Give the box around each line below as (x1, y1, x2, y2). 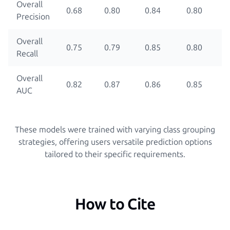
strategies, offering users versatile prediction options (18, 137, 212, 147)
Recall (16, 48, 38, 59)
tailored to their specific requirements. (45, 149, 185, 159)
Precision (16, 11, 50, 22)
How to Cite (74, 195, 156, 214)
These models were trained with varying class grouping (15, 124, 215, 135)
